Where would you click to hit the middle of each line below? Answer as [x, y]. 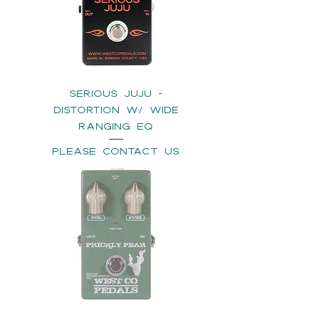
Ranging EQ [116, 126]
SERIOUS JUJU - [116, 93]
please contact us [116, 151]
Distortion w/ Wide [116, 109]
